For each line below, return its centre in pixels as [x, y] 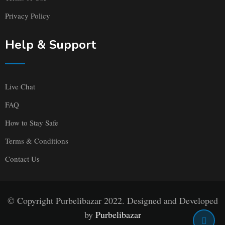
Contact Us [22, 159]
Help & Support [50, 45]
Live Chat [20, 87]
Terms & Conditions [37, 141]
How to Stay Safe [32, 123]
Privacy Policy [28, 16]
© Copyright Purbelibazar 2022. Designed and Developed [113, 201]
